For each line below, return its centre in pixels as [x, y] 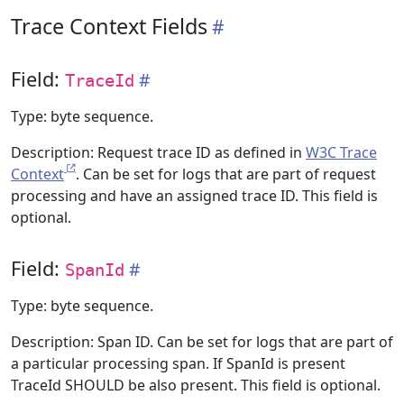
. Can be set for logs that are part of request [226, 174]
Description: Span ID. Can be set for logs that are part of [202, 342]
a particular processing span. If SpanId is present [178, 363]
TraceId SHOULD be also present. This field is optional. [196, 385]
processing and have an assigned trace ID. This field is [194, 196]
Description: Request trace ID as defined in [158, 152]
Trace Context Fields [109, 26]
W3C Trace [341, 152]
